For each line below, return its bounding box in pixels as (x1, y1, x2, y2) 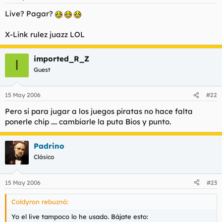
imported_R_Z (34, 54, 89, 63)
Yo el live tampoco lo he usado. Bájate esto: (11, 212, 148, 221)
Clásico (34, 153, 54, 161)
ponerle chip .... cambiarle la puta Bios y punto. (5, 117, 171, 126)
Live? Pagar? (5, 8, 55, 18)
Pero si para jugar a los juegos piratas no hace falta (5, 107, 193, 116)
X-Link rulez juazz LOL (5, 29, 85, 39)
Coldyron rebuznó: (11, 197, 68, 206)
